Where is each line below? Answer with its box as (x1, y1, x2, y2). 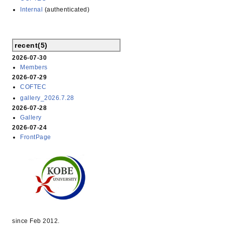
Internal (20, 6, 43, 14)
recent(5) (15, 41, 48, 50)
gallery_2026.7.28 (20, 94, 74, 102)
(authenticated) (43, 6, 90, 14)
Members (20, 64, 48, 71)
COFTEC (20, 83, 47, 91)
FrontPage (20, 134, 51, 141)
